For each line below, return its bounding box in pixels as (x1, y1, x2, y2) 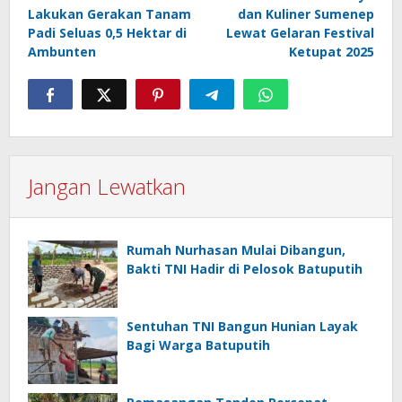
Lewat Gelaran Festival (226, 24, 374, 42)
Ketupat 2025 (289, 43, 374, 61)
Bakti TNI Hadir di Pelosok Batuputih (127, 260, 363, 278)
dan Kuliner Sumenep (238, 5, 374, 23)
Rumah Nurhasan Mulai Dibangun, (127, 241, 345, 259)
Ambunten (28, 43, 96, 61)
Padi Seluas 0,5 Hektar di (28, 24, 187, 42)
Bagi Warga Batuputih (127, 336, 270, 354)
